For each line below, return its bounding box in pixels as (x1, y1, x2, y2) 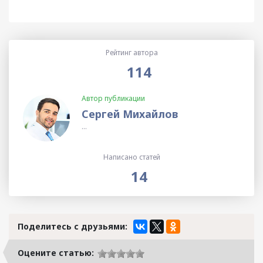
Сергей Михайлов (82, 107, 178, 122)
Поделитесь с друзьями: (18, 221, 127, 232)
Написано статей (103, 152, 160, 163)
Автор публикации (82, 93, 145, 104)
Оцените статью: (18, 247, 94, 259)
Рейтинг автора (105, 48, 158, 58)
